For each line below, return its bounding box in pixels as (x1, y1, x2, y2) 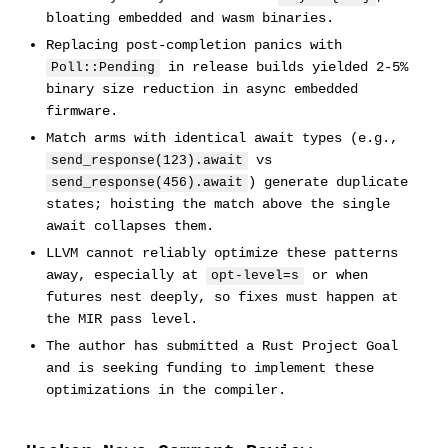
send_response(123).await (50, 153, 243, 168)
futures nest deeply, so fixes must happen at (45, 288, 398, 305)
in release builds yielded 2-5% (159, 58, 408, 75)
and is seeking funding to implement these (45, 359, 374, 376)
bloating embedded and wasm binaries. (45, 10, 334, 26)
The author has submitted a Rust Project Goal (45, 337, 398, 354)
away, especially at (45, 266, 206, 283)
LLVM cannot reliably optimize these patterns (45, 244, 398, 261)
